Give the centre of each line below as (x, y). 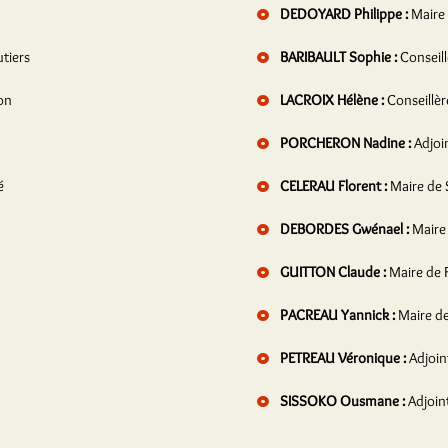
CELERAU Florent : (333, 186)
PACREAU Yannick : (337, 315)
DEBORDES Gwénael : (344, 229)
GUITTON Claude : (333, 272)
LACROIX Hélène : (332, 100)
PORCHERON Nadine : (345, 143)
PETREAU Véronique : (343, 358)
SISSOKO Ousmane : (342, 401)
